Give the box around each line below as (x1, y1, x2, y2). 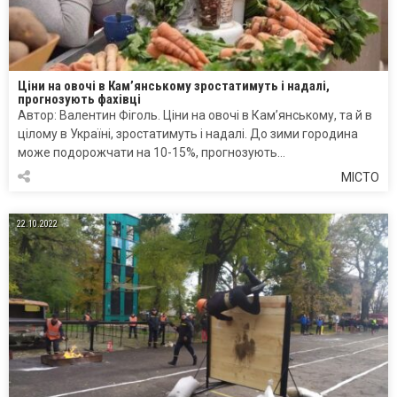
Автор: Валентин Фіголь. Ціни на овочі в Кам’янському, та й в (18, 108, 372, 123)
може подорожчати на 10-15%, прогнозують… (18, 145, 285, 160)
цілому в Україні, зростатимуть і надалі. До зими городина (18, 127, 358, 142)
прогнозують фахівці (18, 91, 141, 108)
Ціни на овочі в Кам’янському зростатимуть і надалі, (18, 78, 330, 95)
